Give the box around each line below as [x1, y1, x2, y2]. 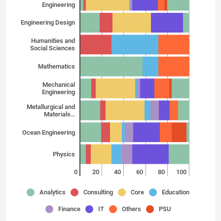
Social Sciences [30, 44, 75, 52]
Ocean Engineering [22, 128, 75, 136]
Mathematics [38, 63, 75, 71]
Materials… [44, 110, 75, 118]
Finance [58, 205, 80, 213]
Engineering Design [21, 19, 75, 27]
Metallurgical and [27, 103, 75, 110]
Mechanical [42, 81, 75, 89]
